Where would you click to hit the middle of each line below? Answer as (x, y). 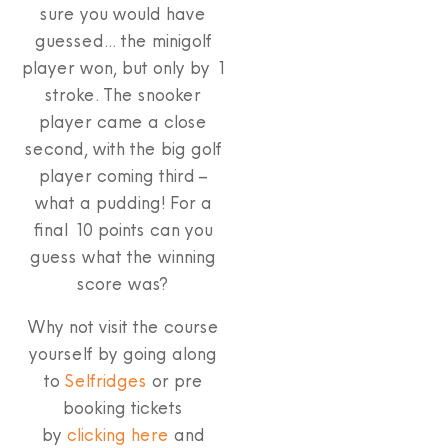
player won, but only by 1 (122, 67)
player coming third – (122, 175)
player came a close (122, 121)
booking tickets (122, 407)
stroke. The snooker (122, 94)
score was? (122, 283)
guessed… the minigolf (122, 40)
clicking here (116, 434)
